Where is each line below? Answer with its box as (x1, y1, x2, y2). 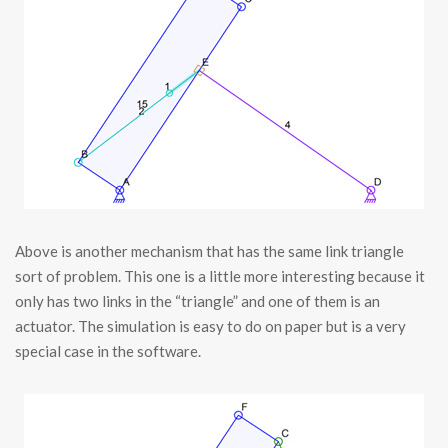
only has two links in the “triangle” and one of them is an (15, 292, 380, 311)
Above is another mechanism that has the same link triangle (15, 242, 404, 261)
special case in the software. (15, 342, 201, 361)
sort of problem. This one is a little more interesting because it (15, 267, 425, 286)
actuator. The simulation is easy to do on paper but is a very (15, 317, 406, 336)
